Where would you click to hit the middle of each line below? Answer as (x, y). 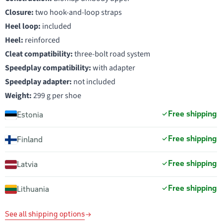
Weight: (18, 96)
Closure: (19, 12)
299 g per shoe (56, 96)
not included (94, 82)
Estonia (30, 114)
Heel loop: (23, 26)
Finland (30, 139)
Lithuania (33, 189)
